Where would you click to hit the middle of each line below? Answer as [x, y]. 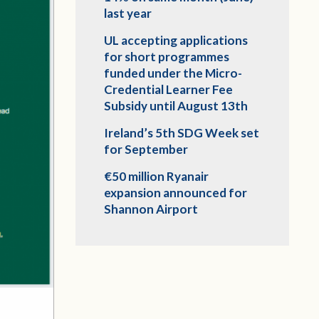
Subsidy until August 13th [176, 106]
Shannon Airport [151, 209]
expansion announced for [176, 193]
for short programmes [167, 57]
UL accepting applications [176, 41]
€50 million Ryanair [156, 177]
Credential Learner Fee [168, 90]
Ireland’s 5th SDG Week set [182, 133]
